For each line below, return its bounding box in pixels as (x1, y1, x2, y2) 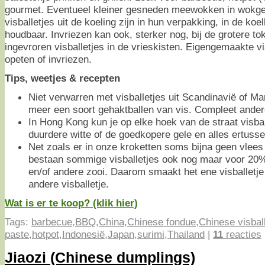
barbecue (31, 215, 72, 228)
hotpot (32, 228, 59, 240)
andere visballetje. (28, 177, 109, 190)
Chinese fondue (127, 215, 196, 228)
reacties (223, 228, 261, 240)
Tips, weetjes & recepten (5, 72, 120, 84)
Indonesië (62, 228, 105, 240)
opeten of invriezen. (5, 53, 92, 65)
